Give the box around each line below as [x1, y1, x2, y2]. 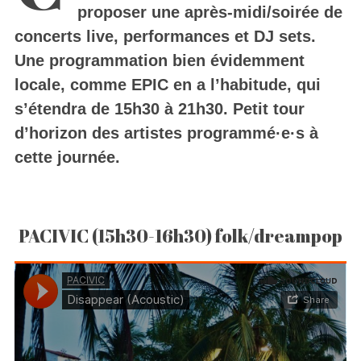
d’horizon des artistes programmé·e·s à [14, 124, 318, 143]
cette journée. [14, 148, 120, 167]
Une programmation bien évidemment [14, 52, 305, 70]
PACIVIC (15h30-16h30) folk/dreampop [19, 224, 342, 248]
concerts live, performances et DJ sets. [14, 27, 316, 46]
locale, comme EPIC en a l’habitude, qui [14, 76, 321, 94]
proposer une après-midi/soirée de [77, 3, 342, 22]
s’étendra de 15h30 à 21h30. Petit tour [14, 100, 305, 118]
